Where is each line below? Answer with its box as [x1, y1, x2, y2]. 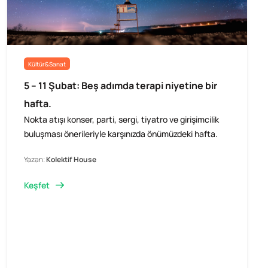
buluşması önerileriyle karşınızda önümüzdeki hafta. [23, 127, 218, 139]
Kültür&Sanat [28, 59, 66, 68]
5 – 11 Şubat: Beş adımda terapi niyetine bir [23, 78, 217, 92]
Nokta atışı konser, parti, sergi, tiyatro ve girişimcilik [23, 113, 219, 125]
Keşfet [23, 179, 50, 191]
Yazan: [23, 154, 46, 165]
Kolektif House [45, 154, 96, 165]
